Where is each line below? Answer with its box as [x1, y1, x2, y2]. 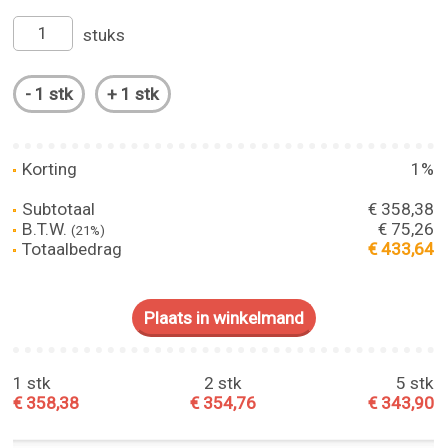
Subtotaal [18, 198, 96, 219]
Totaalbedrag [18, 238, 123, 259]
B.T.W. [18, 218, 72, 239]
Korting [18, 158, 78, 179]
